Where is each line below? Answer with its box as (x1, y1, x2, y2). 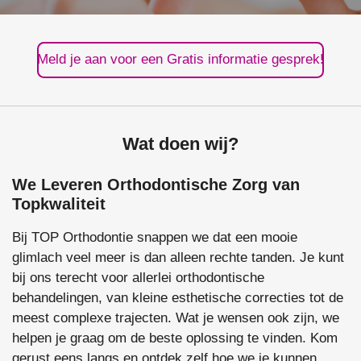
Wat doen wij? (122, 134, 239, 154)
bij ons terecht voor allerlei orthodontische (12, 270, 264, 286)
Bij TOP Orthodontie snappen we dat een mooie (12, 230, 297, 246)
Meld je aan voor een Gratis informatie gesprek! (37, 52, 324, 68)
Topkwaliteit (12, 195, 106, 214)
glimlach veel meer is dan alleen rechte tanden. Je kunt (12, 250, 344, 266)
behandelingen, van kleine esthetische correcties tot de (12, 290, 343, 306)
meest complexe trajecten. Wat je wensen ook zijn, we (12, 310, 339, 326)
